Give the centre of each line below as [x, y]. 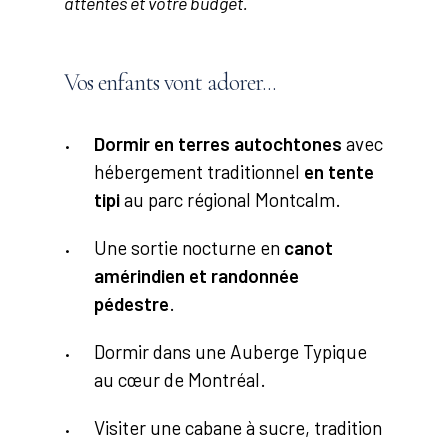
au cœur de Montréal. [180, 380]
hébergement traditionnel [199, 172]
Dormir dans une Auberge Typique [231, 352]
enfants [129, 83]
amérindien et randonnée [197, 276]
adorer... [242, 83]
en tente [339, 172]
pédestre [132, 304]
